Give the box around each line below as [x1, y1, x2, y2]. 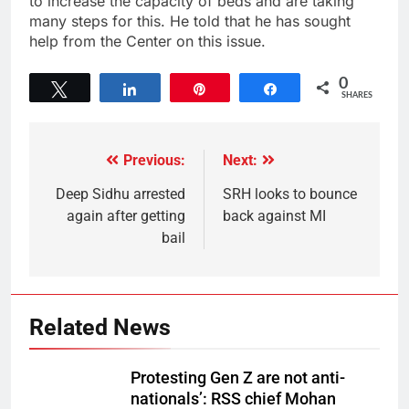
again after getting [67, 207, 185, 225]
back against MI [223, 207, 326, 225]
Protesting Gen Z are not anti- [131, 369, 345, 387]
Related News [29, 314, 171, 341]
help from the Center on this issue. [29, 32, 266, 50]
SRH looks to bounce [223, 185, 357, 203]
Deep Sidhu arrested [56, 185, 185, 203]
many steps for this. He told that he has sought [29, 12, 351, 30]
